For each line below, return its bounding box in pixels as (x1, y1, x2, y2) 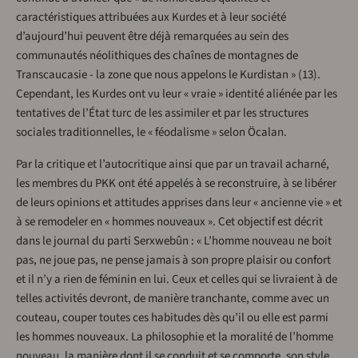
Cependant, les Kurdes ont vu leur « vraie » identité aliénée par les (16, 86, 337, 103)
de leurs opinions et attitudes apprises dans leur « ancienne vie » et (16, 194, 342, 212)
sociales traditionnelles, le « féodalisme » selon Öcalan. (16, 124, 287, 141)
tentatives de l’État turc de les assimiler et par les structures (16, 105, 308, 122)
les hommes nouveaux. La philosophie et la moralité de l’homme (16, 328, 333, 346)
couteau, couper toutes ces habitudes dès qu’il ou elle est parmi (16, 309, 328, 327)
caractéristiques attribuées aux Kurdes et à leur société (16, 9, 286, 26)
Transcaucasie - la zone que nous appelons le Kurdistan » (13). (16, 66, 320, 84)
